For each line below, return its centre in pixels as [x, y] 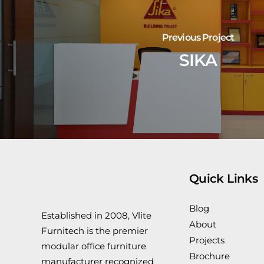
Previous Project [198, 37]
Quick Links [223, 179]
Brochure [209, 256]
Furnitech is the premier [95, 230]
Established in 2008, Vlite [96, 215]
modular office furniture [94, 246]
